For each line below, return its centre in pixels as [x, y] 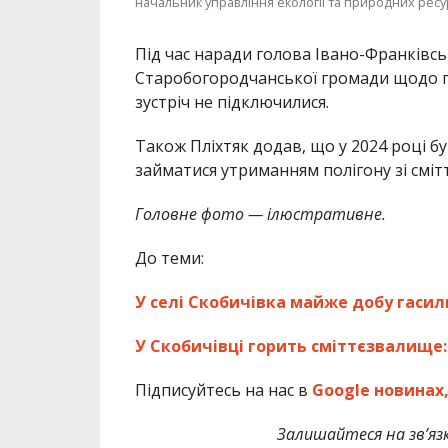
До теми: [169, 257]
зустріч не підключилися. [231, 101]
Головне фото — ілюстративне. [260, 213]
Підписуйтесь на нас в [223, 389]
